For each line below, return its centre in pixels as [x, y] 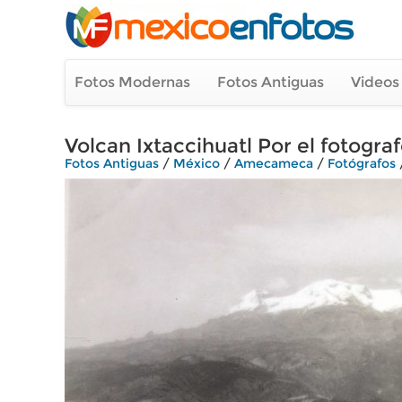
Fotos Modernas [132, 82]
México [197, 163]
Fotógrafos [362, 163]
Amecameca [274, 163]
